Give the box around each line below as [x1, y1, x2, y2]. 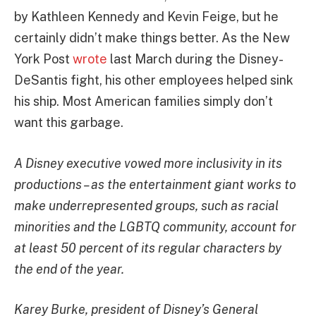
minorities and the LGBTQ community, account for [14, 219, 296, 234]
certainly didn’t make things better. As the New [14, 30, 290, 45]
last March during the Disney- [107, 51, 284, 66]
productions [14, 176, 83, 192]
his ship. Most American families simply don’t [14, 93, 273, 109]
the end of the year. [14, 261, 124, 276]
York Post [14, 51, 73, 66]
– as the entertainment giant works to [83, 176, 296, 192]
